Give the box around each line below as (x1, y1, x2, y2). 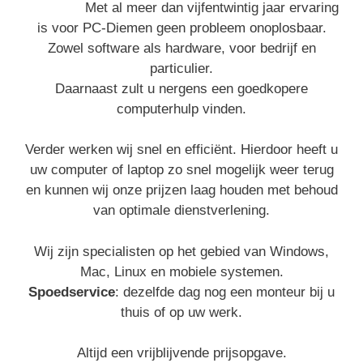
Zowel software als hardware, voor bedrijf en (47, 40, 316, 56)
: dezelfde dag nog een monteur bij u (115, 284, 335, 300)
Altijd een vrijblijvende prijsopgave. (76, 345, 287, 361)
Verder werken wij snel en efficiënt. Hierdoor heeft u (25, 142, 338, 158)
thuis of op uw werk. (121, 304, 242, 320)
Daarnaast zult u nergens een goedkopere (55, 80, 308, 96)
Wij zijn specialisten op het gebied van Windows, (34, 243, 329, 259)
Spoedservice (28, 284, 115, 300)
